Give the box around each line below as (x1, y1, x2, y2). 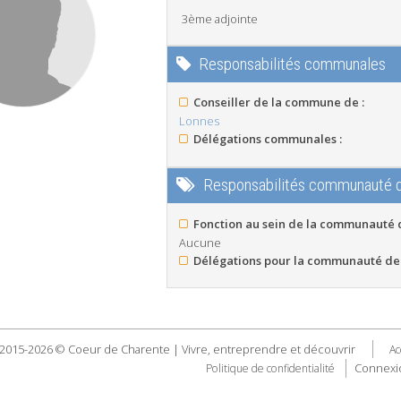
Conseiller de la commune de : (193, 94, 365, 111)
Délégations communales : (193, 131, 343, 148)
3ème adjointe (181, 11, 258, 28)
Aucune (178, 234, 221, 251)
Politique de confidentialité (205, 361, 335, 377)
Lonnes (178, 113, 219, 130)
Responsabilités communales (199, 54, 387, 75)
